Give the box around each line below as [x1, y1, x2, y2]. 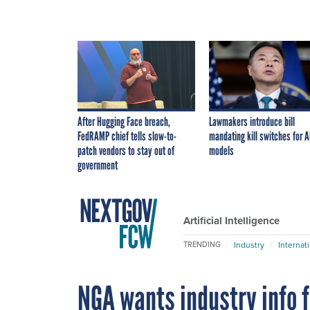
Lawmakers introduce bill [209, 113, 295, 129]
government [77, 157, 118, 173]
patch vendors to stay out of [77, 143, 174, 158]
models [209, 143, 234, 158]
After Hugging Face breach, [77, 113, 170, 129]
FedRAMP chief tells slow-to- [77, 128, 176, 144]
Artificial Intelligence [183, 212, 280, 228]
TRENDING [183, 239, 221, 250]
